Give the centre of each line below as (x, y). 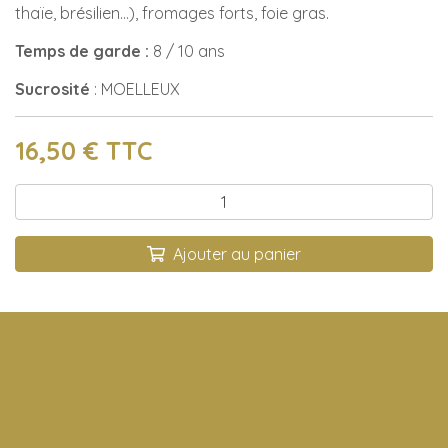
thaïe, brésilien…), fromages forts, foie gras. (172, 13)
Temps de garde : (84, 51)
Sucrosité (52, 89)
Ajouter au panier (237, 254)
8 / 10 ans (189, 51)
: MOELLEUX (135, 89)
